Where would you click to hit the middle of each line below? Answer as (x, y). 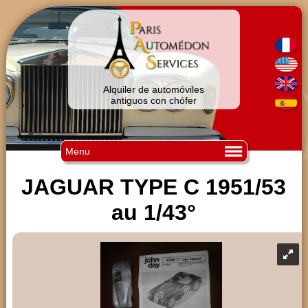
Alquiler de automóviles (154, 89)
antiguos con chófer (154, 100)
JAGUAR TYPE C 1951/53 (154, 187)
